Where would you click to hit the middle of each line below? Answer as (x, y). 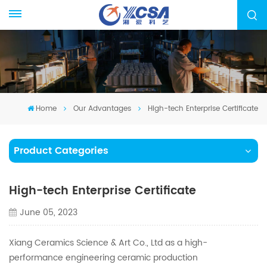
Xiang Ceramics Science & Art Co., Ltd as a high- (108, 243)
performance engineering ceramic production (103, 257)
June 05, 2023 (48, 212)
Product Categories (61, 150)
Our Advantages (102, 108)
